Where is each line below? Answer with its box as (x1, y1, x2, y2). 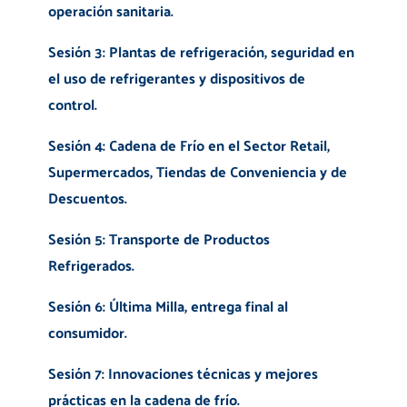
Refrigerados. (47, 252, 134, 279)
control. (47, 91, 101, 118)
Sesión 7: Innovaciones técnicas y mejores (47, 360, 318, 387)
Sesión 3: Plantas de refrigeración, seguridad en (47, 38, 354, 65)
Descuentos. (47, 184, 127, 212)
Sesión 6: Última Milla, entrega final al (47, 293, 288, 320)
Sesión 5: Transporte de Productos (47, 225, 270, 253)
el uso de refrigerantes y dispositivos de (47, 65, 305, 92)
